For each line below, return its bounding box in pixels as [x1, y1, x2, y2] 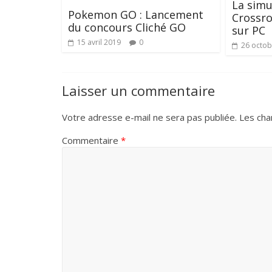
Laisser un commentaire [62, 81, 215, 100]
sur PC [232, 22, 265, 38]
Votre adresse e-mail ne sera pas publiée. [62, 111, 237, 124]
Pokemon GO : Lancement [68, 7, 203, 22]
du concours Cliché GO [68, 20, 186, 35]
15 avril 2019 [77, 37, 121, 48]
